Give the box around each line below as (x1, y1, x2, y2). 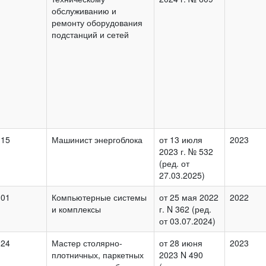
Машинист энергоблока (52, 133, 142, 145)
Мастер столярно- (52, 236, 122, 249)
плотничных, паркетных (52, 248, 144, 261)
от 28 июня (159, 236, 202, 249)
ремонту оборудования (52, 16, 142, 28)
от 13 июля (159, 133, 202, 145)
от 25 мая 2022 (159, 191, 218, 203)
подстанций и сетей (52, 28, 129, 40)
